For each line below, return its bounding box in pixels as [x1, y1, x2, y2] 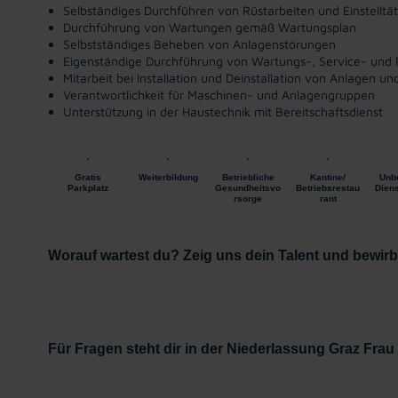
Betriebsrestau [296, 183, 360, 193]
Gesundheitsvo [215, 183, 281, 193]
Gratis [75, 172, 101, 182]
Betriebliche [221, 172, 275, 182]
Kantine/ [310, 172, 346, 182]
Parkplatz [68, 183, 108, 193]
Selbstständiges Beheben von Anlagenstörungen [63, 36, 336, 52]
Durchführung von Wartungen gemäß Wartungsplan [63, 20, 356, 35]
